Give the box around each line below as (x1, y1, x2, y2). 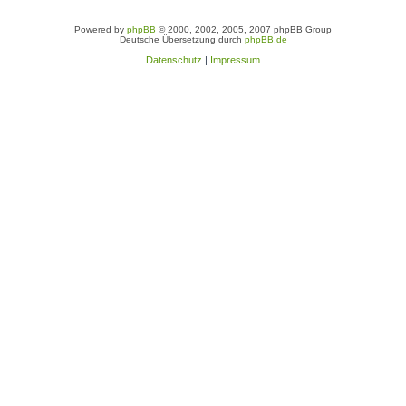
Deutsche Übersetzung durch (119, 34, 245, 44)
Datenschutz (146, 54, 202, 65)
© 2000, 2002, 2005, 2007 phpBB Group (156, 24, 332, 34)
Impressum (210, 54, 260, 65)
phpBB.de (244, 34, 287, 44)
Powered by (74, 24, 127, 34)
